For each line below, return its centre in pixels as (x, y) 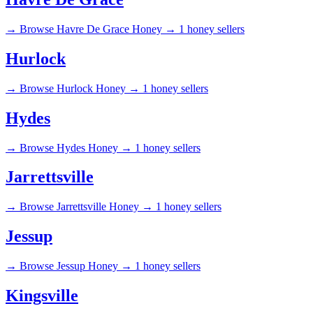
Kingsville (42, 296)
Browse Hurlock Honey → (80, 88)
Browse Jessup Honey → (76, 266)
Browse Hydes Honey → (76, 147)
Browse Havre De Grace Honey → (98, 29)
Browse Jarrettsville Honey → (86, 207)
